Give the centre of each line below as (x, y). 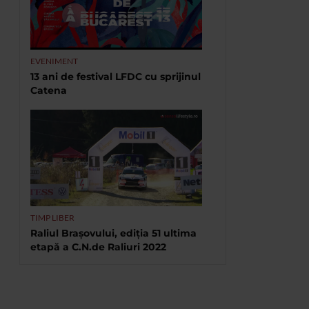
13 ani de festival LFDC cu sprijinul (116, 77)
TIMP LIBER (52, 218)
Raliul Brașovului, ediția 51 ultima (113, 233)
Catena (49, 90)
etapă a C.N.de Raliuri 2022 (98, 247)
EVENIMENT (54, 61)
